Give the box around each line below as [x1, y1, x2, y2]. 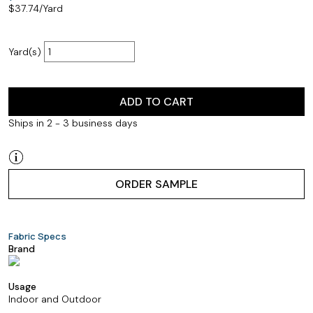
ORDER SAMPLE [115, 177, 198, 191]
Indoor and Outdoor [8, 292, 101, 305]
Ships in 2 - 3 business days [8, 117, 138, 129]
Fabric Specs [8, 230, 66, 242]
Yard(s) [8, 45, 44, 58]
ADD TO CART [119, 94, 194, 109]
